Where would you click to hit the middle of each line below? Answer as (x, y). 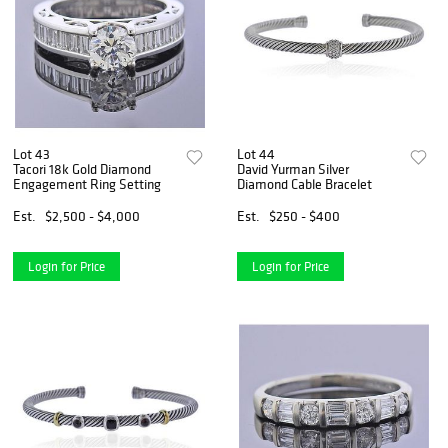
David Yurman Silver (293, 169)
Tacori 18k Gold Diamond (82, 169)
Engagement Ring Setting (87, 184)
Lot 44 (256, 154)
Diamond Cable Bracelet (305, 184)
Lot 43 (31, 154)
